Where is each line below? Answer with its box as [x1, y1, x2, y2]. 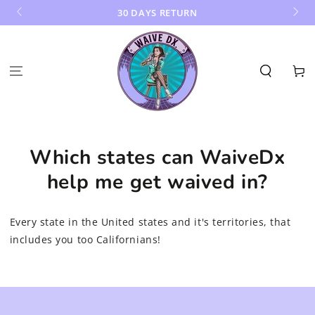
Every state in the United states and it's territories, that [9, 216, 291, 229]
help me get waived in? [46, 169, 269, 195]
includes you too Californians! [9, 233, 161, 246]
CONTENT [13, 11, 65, 23]
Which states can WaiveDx [30, 144, 285, 171]
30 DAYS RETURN [117, 6, 198, 19]
